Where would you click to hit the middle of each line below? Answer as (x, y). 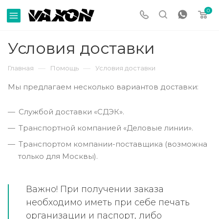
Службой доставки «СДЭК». (71, 112)
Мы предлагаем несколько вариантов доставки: (103, 87)
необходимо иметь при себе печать (108, 202)
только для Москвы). (58, 156)
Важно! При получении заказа (95, 189)
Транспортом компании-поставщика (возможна (113, 144)
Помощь (65, 68)
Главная (21, 68)
